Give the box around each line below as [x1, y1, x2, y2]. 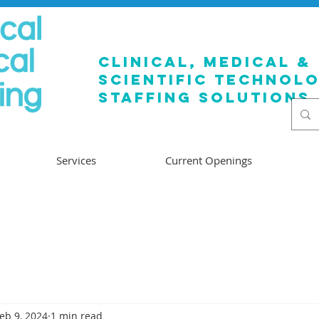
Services [56, 153, 96, 167]
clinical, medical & [98, 53, 311, 70]
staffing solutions [98, 88, 310, 106]
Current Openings [164, 153, 252, 167]
